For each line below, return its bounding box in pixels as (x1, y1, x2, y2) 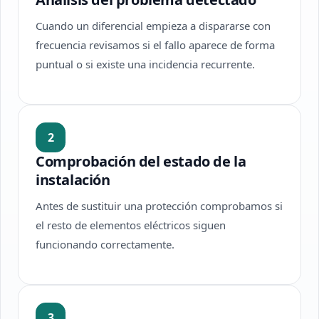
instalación (36, 170, 110, 189)
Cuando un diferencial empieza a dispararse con (36, 19, 271, 33)
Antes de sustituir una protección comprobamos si (36, 199, 283, 213)
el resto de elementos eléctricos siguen (36, 218, 226, 232)
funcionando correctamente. (36, 237, 174, 251)
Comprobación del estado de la (36, 152, 246, 171)
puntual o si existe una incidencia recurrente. (36, 57, 255, 71)
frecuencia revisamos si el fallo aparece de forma (36, 38, 275, 52)
